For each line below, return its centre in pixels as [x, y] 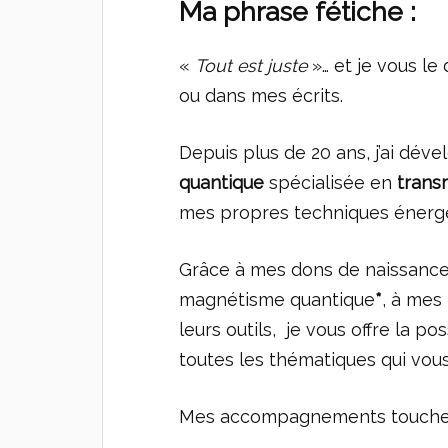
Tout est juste [251, 66]
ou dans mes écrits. [261, 96]
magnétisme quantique [277, 299]
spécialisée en [333, 183]
